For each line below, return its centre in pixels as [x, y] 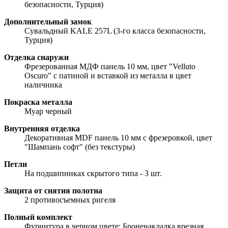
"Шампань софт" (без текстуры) [80, 147]
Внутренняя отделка [42, 128]
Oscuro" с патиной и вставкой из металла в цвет [108, 75]
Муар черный [48, 111]
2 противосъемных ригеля [70, 199]
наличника [43, 84]
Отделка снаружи [36, 57]
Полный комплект [38, 217]
